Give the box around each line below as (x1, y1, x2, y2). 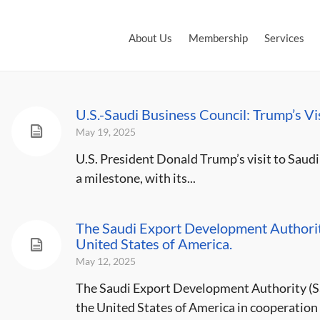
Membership (189, 31, 248, 44)
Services (264, 31, 304, 44)
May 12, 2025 (75, 255, 136, 267)
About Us (129, 31, 172, 44)
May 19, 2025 (75, 126, 136, 138)
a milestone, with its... (75, 170, 196, 186)
